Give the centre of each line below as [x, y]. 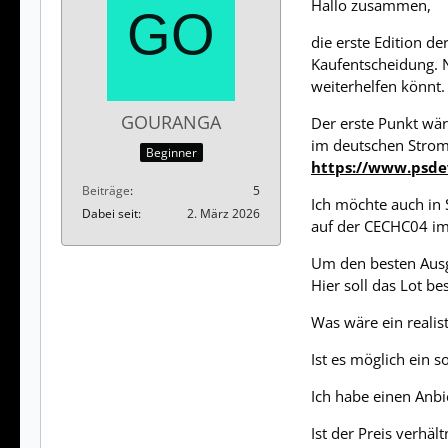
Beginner [171, 152]
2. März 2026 [223, 213]
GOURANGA [171, 122]
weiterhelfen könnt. [378, 86]
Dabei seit [110, 213]
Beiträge [106, 190]
